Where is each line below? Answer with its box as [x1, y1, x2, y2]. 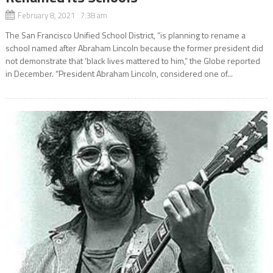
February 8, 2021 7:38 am [17, 9, 107, 22]
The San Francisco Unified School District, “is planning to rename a [5, 29, 246, 42]
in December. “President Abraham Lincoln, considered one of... [5, 67, 233, 80]
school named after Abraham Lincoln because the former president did [5, 41, 263, 55]
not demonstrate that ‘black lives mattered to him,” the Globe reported [5, 54, 260, 68]
